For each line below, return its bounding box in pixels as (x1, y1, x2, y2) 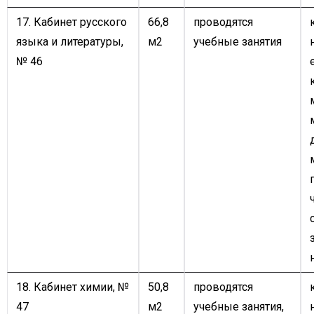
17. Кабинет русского (16, 15, 127, 29)
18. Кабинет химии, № (16, 280, 129, 294)
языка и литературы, (16, 35, 123, 48)
